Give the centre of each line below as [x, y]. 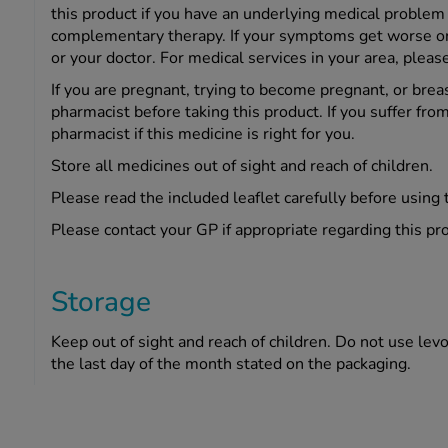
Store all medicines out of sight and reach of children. [241, 166]
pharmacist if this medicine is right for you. [202, 134]
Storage [100, 302]
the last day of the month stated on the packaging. [230, 364]
